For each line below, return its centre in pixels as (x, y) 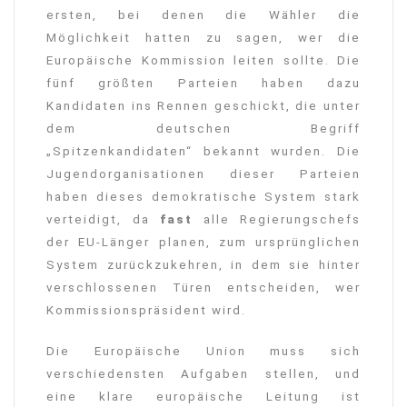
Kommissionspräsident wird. (146, 310)
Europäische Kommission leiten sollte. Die (203, 60)
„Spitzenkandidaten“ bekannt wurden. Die (203, 151)
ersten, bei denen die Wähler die (203, 15)
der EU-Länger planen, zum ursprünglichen (203, 242)
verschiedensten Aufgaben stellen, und (203, 373)
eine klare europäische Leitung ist (203, 396)
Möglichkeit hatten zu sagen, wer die (203, 37)
